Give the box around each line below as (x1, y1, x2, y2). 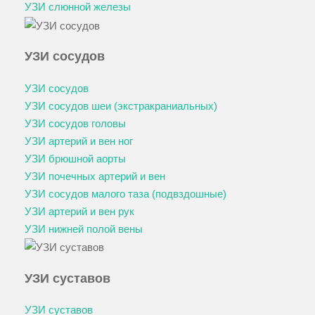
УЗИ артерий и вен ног (25, 134, 133, 147)
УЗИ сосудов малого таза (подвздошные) (25, 187, 226, 200)
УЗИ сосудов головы (25, 117, 126, 129)
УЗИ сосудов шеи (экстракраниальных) (25, 99, 217, 112)
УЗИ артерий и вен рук (25, 205, 134, 217)
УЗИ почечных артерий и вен (25, 169, 165, 182)
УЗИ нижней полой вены (25, 222, 143, 235)
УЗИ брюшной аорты (25, 152, 126, 165)
